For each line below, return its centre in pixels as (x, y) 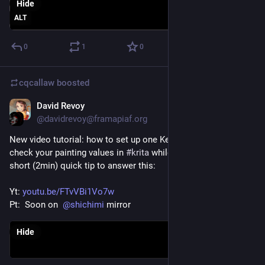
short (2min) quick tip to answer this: (84, 166)
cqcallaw (37, 83)
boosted (72, 83)
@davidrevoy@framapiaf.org (92, 119)
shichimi (87, 205)
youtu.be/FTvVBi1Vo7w (68, 192)
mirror (117, 205)
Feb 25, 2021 (231, 107)
